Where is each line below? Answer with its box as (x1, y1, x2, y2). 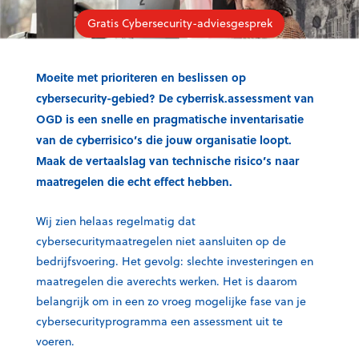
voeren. (36, 333, 75, 349)
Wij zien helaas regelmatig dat (36, 212, 196, 229)
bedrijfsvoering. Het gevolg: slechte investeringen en (36, 252, 313, 269)
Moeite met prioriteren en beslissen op (36, 68, 246, 85)
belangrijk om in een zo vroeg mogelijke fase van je (36, 292, 306, 309)
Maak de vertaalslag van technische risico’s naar (36, 151, 299, 168)
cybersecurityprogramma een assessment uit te (36, 313, 283, 329)
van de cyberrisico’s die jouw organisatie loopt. (36, 131, 292, 147)
